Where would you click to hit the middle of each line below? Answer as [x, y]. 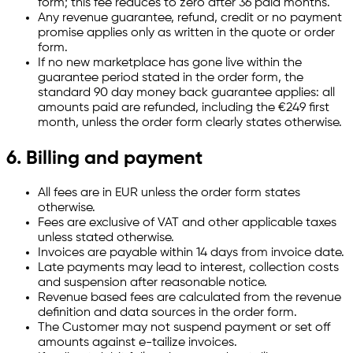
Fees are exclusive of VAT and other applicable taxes [187, 223]
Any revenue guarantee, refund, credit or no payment [190, 18]
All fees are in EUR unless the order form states [169, 193]
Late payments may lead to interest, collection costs [188, 268]
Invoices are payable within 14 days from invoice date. [191, 253]
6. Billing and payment [104, 158]
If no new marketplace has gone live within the [170, 63]
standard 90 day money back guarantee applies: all [186, 93]
